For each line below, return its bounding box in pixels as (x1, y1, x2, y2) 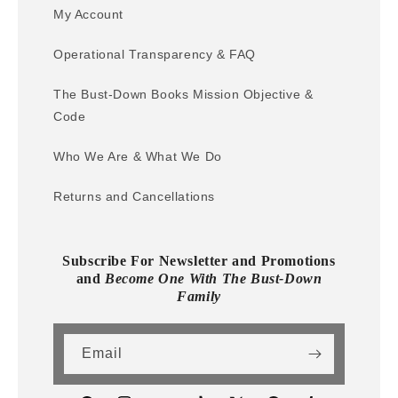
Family (177, 289, 221, 305)
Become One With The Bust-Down (105, 271, 322, 287)
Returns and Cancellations (53, 189, 215, 204)
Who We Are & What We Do (53, 149, 222, 164)
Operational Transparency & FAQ (53, 47, 256, 62)
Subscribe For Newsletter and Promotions (62, 253, 336, 269)
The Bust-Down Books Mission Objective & (53, 87, 314, 102)
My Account (53, 7, 123, 22)
